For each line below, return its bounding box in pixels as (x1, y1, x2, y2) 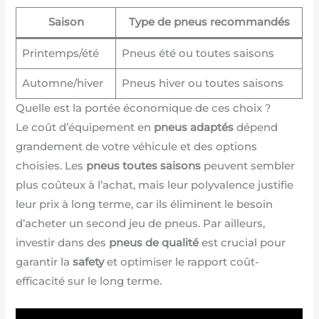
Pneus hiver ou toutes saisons (121, 77, 283, 90)
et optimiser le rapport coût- (104, 256, 260, 269)
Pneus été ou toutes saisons (121, 47, 274, 61)
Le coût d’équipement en (16, 121, 155, 135)
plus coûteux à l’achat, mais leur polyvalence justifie (16, 179, 294, 192)
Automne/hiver (21, 77, 103, 90)
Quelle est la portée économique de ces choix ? (16, 102, 272, 115)
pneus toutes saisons (86, 159, 202, 173)
